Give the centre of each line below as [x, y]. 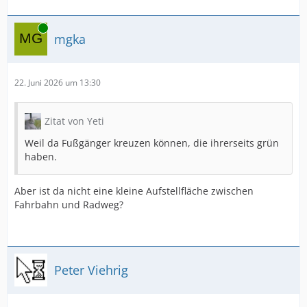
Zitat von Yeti [74, 121]
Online [27, 28]
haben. [41, 157]
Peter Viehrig [91, 270]
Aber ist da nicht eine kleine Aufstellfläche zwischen [134, 191]
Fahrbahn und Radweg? [69, 205]
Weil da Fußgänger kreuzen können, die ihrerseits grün [152, 143]
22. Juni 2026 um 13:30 [58, 83]
